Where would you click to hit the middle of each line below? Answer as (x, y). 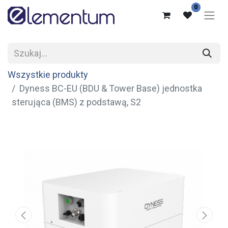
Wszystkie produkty (48, 75)
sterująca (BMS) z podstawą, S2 (76, 102)
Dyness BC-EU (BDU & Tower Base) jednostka (111, 89)
